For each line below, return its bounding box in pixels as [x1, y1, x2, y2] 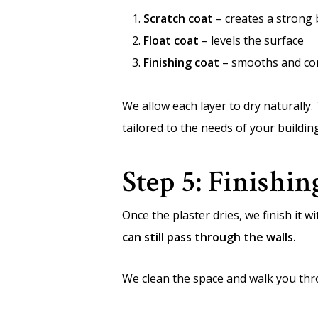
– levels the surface [199, 33, 304, 48]
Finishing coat [143, 55, 219, 70]
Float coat [143, 33, 199, 48]
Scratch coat [143, 11, 213, 26]
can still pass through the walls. [122, 229, 296, 245]
